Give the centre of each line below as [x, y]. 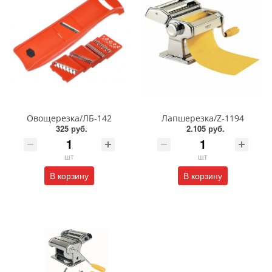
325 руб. [72, 129]
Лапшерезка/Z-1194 [203, 118]
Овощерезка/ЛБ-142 [69, 118]
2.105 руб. [205, 129]
